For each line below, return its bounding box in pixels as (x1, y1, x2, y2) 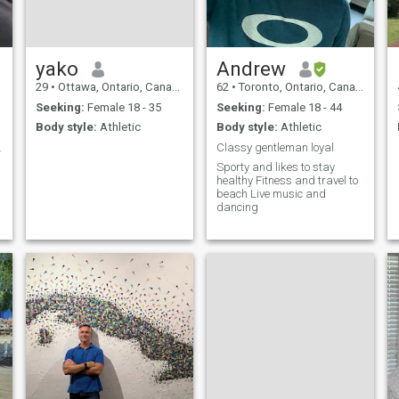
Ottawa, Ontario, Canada (54, 80, 172, 94)
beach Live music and (216, 187, 250, 201)
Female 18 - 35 (84, 100, 161, 114)
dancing (216, 200, 258, 215)
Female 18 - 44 (265, 100, 342, 114)
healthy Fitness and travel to (216, 174, 256, 188)
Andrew (216, 57, 286, 81)
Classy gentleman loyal (216, 140, 334, 154)
